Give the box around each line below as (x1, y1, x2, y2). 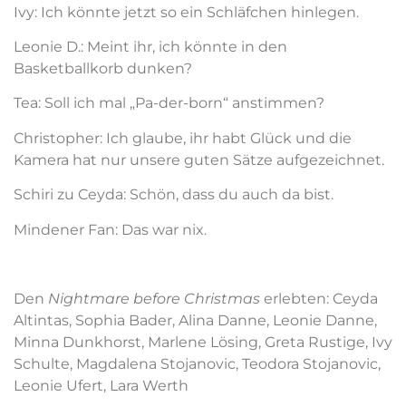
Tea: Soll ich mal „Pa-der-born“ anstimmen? (14, 94, 324, 112)
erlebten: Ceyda (260, 290, 378, 308)
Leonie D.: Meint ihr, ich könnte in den (14, 38, 287, 56)
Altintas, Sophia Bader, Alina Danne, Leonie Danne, (14, 312, 377, 330)
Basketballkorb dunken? (14, 60, 192, 78)
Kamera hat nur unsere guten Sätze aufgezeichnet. (14, 150, 384, 169)
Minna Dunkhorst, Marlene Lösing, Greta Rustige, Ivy (14, 333, 392, 352)
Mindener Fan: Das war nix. (14, 220, 207, 238)
